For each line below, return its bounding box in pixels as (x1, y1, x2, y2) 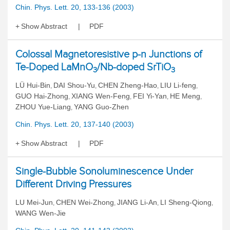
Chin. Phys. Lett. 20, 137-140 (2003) (15, 120, 134, 128)
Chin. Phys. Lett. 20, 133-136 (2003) (15, 3, 134, 11)
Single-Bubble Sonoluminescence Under (15, 165, 193, 177)
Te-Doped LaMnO (15, 61, 93, 72)
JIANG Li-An (117, 198, 157, 206)
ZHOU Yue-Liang (15, 103, 71, 111)
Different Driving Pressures (15, 178, 131, 189)
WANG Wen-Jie (15, 209, 66, 217)
